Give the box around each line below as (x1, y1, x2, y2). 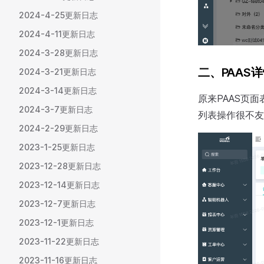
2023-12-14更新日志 (19, 180, 100, 190)
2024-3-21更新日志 (19, 67, 96, 77)
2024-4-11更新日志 (19, 29, 95, 39)
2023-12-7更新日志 (19, 199, 95, 209)
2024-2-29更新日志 (19, 123, 98, 133)
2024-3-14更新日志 (19, 85, 97, 95)
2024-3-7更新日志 (19, 104, 93, 114)
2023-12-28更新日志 (19, 161, 101, 171)
